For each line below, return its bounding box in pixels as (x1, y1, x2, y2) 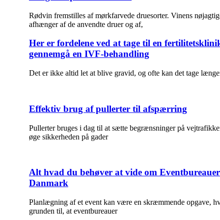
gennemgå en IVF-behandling (29, 49, 149, 59)
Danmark (29, 178, 68, 189)
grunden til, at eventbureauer (29, 206, 117, 215)
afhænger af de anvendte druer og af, (29, 20, 143, 28)
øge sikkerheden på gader (29, 132, 108, 141)
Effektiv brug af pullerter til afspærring (29, 103, 187, 114)
